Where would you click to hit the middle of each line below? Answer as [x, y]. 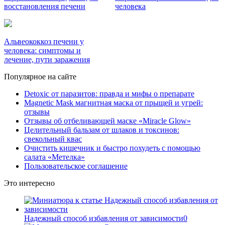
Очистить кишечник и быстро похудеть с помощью [112, 148]
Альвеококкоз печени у [44, 42]
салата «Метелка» [54, 157]
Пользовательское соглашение [76, 166]
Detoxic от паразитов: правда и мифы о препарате [109, 94]
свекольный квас [53, 139]
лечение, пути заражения [47, 60]
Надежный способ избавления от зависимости [104, 218]
